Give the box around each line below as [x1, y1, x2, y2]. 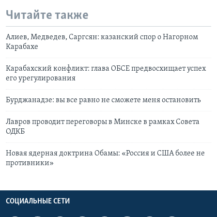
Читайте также [6, 9, 89, 23]
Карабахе [6, 43, 38, 51]
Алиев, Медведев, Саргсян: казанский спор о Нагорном [6, 33, 198, 41]
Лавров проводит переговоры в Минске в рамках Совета [6, 118, 200, 126]
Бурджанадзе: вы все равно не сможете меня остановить [6, 96, 201, 104]
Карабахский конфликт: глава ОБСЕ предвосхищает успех [6, 64, 206, 73]
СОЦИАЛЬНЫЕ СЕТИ [6, 197, 70, 205]
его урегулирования [6, 74, 76, 82]
